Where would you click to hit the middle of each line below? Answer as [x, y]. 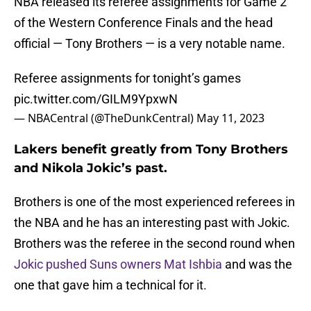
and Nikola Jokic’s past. [91, 168]
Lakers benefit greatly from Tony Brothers [151, 150]
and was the [257, 264]
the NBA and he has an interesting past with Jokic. [152, 223]
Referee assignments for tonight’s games [127, 78]
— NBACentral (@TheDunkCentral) [105, 118]
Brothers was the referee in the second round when [154, 244]
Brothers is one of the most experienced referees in [154, 202]
